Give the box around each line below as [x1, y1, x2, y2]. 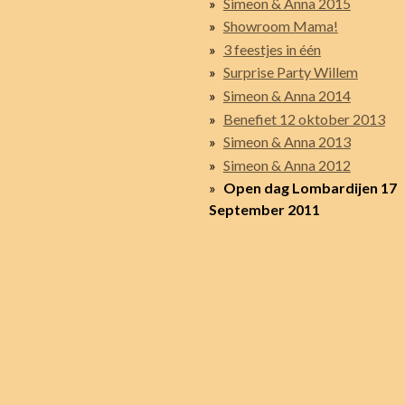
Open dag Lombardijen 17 [222, 179, 397, 197]
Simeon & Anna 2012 [222, 155, 351, 174]
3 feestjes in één [222, 40, 321, 58]
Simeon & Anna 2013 [222, 133, 351, 151]
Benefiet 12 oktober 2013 [222, 109, 385, 127]
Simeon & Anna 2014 [222, 86, 351, 104]
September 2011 [209, 201, 321, 219]
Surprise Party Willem [222, 63, 358, 81]
